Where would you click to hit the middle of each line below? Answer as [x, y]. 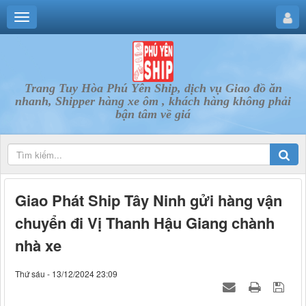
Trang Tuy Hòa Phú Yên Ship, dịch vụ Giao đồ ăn [153, 88]
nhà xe [38, 246]
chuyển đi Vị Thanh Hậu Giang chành [145, 223]
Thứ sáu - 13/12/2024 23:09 [66, 274]
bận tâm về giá [153, 114]
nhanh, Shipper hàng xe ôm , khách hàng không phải [153, 101]
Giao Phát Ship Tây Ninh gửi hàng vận [149, 200]
